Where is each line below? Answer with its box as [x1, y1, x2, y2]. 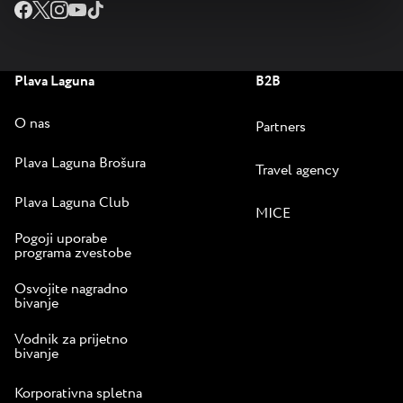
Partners [255, 117, 306, 139]
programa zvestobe [14, 243, 131, 264]
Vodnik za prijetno [14, 329, 128, 351]
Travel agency [255, 160, 339, 182]
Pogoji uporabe [14, 228, 107, 250]
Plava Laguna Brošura [14, 153, 146, 175]
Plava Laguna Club [14, 193, 130, 214]
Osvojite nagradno [14, 279, 128, 300]
